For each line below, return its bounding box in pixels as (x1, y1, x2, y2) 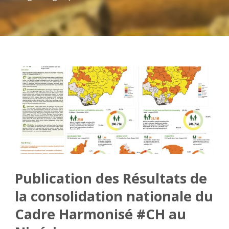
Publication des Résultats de (15, 169, 207, 188)
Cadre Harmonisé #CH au (15, 204, 186, 224)
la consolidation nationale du (15, 187, 213, 206)
